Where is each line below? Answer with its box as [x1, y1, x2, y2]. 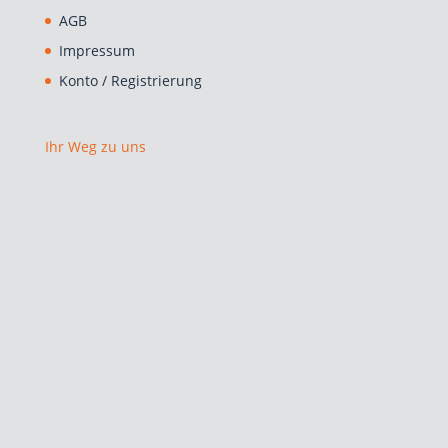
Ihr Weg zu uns [44, 137, 146, 157]
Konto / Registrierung [58, 71, 202, 91]
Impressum [58, 41, 135, 61]
